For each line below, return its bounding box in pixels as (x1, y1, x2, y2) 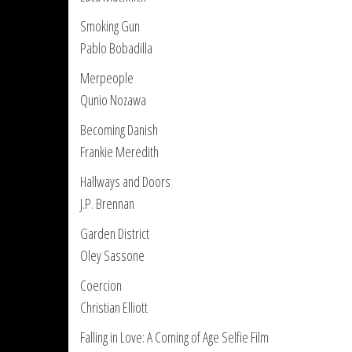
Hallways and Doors (80, 172, 170, 191)
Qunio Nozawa (80, 90, 146, 109)
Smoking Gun (80, 16, 140, 35)
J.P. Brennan (80, 194, 134, 213)
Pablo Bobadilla (80, 38, 152, 57)
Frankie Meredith (80, 142, 159, 161)
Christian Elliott (80, 298, 148, 317)
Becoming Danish (80, 120, 158, 139)
